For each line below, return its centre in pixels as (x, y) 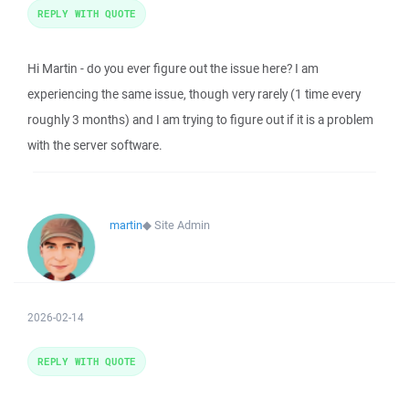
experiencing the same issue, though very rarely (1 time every (194, 94)
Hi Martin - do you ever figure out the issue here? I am (173, 68)
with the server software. (95, 145)
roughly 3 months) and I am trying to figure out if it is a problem (200, 120)
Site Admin (182, 225)
